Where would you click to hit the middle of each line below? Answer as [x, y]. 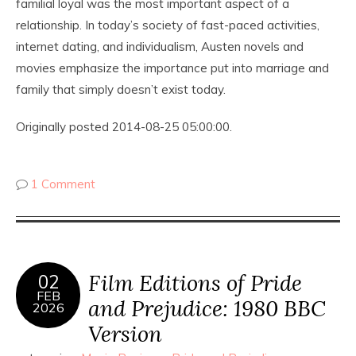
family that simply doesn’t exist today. [121, 89]
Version [125, 333]
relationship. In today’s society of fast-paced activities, [168, 25]
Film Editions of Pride [195, 282]
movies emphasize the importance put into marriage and [172, 68]
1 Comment [63, 184]
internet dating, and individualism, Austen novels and [160, 46]
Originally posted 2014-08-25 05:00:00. [124, 127]
